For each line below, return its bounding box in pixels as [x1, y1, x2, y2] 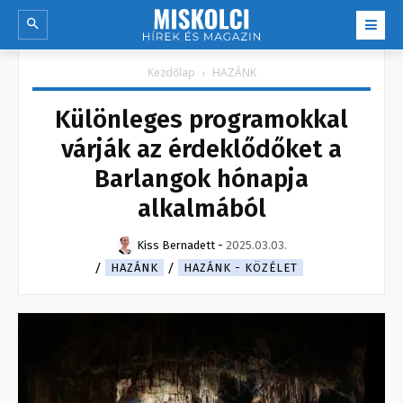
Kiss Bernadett [136, 238, 215, 253]
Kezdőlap [147, 65, 195, 81]
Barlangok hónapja [94, 164, 309, 194]
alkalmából [137, 193, 266, 224]
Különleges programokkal [55, 104, 348, 135]
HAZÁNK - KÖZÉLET [184, 261, 298, 275]
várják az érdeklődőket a [61, 134, 342, 165]
